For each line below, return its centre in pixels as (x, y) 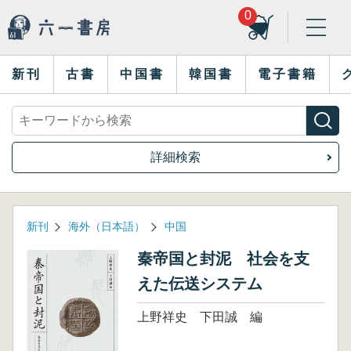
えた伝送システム (199, 284)
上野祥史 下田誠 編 (199, 317)
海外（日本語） (107, 226)
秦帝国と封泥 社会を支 (223, 259)
